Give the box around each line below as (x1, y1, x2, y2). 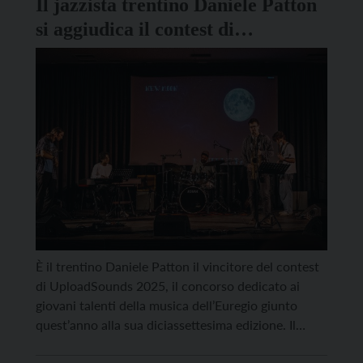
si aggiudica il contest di (36, 19, 234, 41)
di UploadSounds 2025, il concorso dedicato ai (36, 278, 300, 294)
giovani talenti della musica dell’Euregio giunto (36, 297, 297, 314)
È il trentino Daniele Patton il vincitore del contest (36, 258, 319, 275)
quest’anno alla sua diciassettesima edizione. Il (36, 317, 296, 333)
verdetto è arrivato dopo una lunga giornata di (36, 336, 296, 352)
